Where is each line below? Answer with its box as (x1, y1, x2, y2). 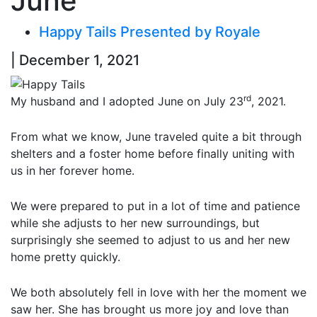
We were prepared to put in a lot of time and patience (11, 198, 300, 213)
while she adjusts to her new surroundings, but (11, 215, 260, 230)
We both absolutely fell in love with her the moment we (11, 284, 306, 299)
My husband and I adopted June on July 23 (11, 93, 243, 108)
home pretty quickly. (11, 249, 120, 264)
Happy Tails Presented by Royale (39, 23, 260, 41)
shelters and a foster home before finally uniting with (11, 146, 294, 161)
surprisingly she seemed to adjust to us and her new (11, 232, 290, 247)
